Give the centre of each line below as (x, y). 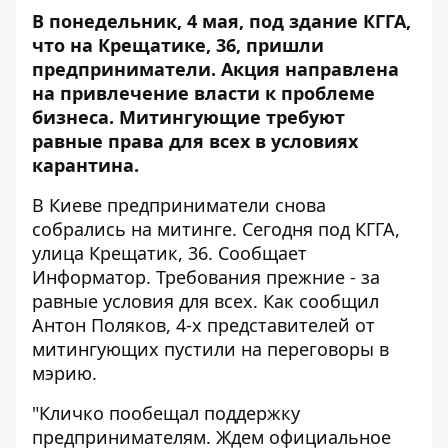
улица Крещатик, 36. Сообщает (169, 252)
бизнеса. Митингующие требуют (188, 116)
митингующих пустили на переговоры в (210, 348)
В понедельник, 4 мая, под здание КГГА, (221, 20)
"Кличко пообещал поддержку (166, 412)
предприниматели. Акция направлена (215, 68)
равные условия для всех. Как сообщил (205, 300)
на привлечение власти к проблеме (203, 92)
